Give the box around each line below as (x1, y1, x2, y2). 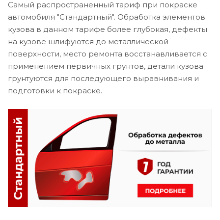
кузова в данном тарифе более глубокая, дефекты (8, 24, 207, 34)
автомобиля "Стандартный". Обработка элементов (8, 12, 205, 22)
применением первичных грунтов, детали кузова (8, 61, 203, 71)
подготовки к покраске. (8, 85, 102, 95)
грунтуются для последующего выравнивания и (8, 73, 199, 83)
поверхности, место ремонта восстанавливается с (8, 49, 207, 58)
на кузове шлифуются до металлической (8, 36, 168, 46)
